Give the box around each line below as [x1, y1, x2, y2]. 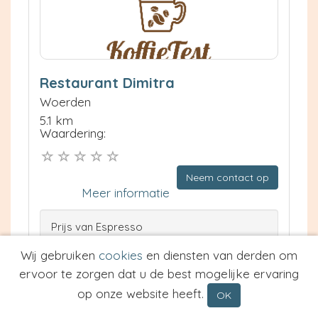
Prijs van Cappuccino [51, 239, 154, 253]
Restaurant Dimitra [40, 73, 175, 92]
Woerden [40, 94, 91, 109]
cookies [99, 248, 143, 263]
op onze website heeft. [77, 286, 207, 302]
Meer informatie [82, 185, 170, 201]
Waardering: [40, 125, 106, 141]
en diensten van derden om [143, 248, 297, 263]
